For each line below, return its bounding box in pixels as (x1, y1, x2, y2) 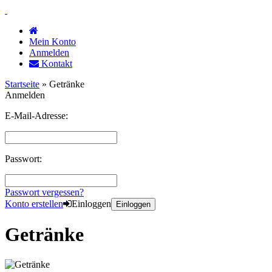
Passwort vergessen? (5, 187, 84, 197)
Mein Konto (29, 36, 76, 47)
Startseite (5, 79, 39, 89)
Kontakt (39, 58, 72, 69)
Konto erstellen (5, 199, 63, 209)
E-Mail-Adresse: (5, 110, 68, 121)
